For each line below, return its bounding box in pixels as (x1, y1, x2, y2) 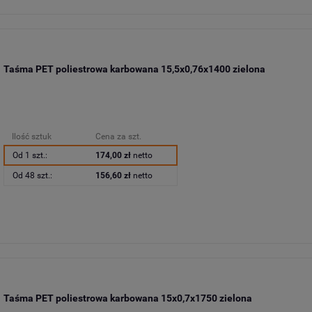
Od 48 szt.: (12, 171, 52, 181)
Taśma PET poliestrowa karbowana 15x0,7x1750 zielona (3, 292, 252, 304)
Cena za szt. (95, 132, 141, 142)
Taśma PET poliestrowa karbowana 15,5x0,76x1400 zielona (3, 63, 265, 75)
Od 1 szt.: (12, 150, 47, 161)
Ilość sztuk (11, 132, 52, 142)
